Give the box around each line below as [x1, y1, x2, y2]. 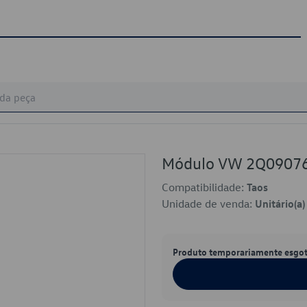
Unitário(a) [255, 197, 305, 210]
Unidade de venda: [162, 197, 255, 210]
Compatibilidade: [162, 180, 247, 194]
